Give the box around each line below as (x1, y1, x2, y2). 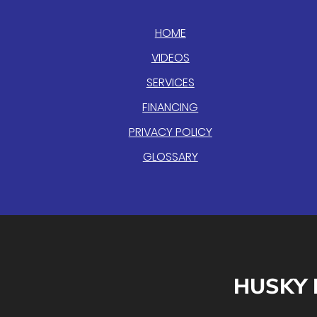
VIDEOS (151, 50, 190, 66)
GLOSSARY (142, 149, 198, 165)
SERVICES (146, 74, 195, 91)
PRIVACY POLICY (128, 124, 212, 140)
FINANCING (142, 99, 199, 115)
